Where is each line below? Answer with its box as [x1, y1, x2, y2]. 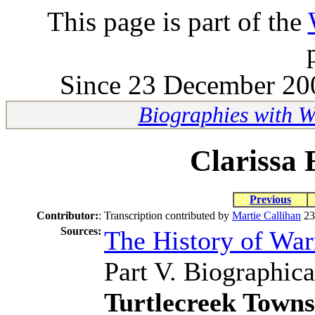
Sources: [60, 224, 101, 237]
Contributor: [37, 209, 98, 221]
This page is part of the [46, 6, 308, 37]
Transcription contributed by [104, 209, 232, 221]
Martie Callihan [232, 209, 301, 221]
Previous [250, 193, 291, 205]
